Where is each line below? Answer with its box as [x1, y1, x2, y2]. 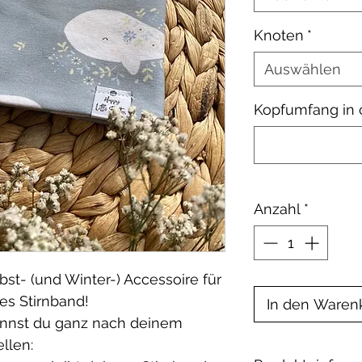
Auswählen [264, 61, 341, 78]
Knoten [254, 27, 304, 44]
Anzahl [254, 200, 301, 217]
